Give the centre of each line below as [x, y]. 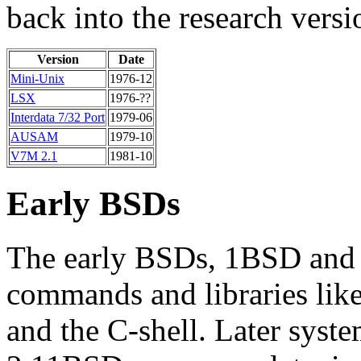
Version [58, 60]
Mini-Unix [37, 79]
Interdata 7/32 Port [58, 118]
